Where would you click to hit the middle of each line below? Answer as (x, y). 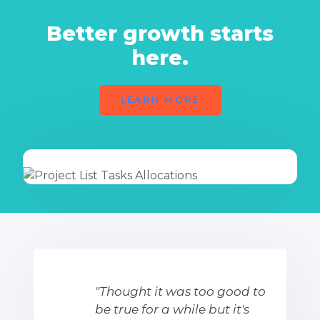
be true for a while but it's (172, 310)
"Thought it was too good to (180, 292)
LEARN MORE (160, 100)
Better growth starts (160, 33)
